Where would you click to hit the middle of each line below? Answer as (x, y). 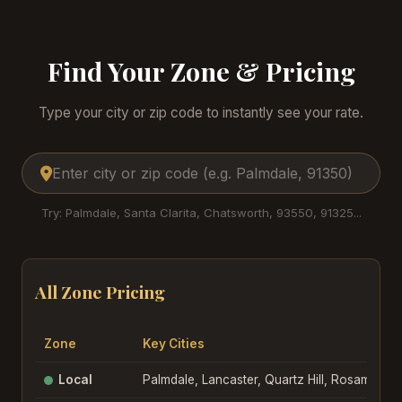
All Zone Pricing (100, 292)
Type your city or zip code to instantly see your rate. (201, 113)
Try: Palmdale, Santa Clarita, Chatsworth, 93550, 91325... (201, 213)
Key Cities (174, 343)
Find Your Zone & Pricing (201, 71)
